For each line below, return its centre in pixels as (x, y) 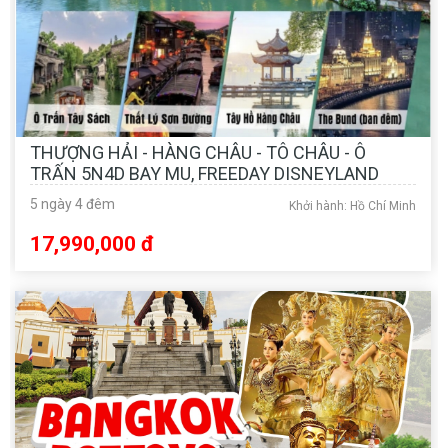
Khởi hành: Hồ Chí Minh (352, 205)
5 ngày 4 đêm (72, 203)
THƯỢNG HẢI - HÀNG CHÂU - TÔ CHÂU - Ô (198, 152)
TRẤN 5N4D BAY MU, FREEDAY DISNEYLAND (204, 173)
